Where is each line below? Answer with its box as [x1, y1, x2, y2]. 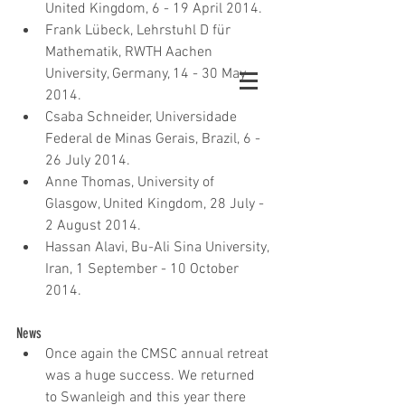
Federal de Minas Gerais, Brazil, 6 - [45, 130, 264, 148]
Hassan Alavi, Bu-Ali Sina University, [45, 239, 272, 257]
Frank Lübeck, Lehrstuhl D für [45, 22, 234, 40]
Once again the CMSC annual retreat [45, 345, 272, 363]
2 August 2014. [45, 217, 148, 235]
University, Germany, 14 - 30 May [45, 65, 250, 83]
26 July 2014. [45, 152, 137, 170]
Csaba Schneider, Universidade [45, 108, 240, 127]
